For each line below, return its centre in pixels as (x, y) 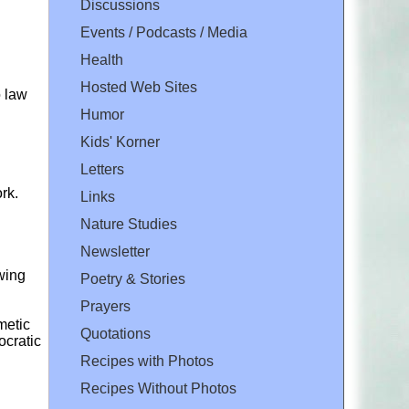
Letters (102, 170)
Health (102, 60)
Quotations (115, 334)
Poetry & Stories (133, 279)
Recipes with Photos (147, 362)
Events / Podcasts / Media (164, 33)
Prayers (105, 307)
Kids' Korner (120, 142)
